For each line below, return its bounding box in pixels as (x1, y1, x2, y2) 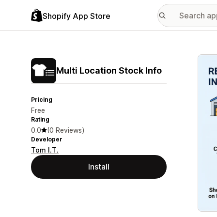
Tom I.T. (31, 146, 59, 154)
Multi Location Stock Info (56, 65, 162, 76)
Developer (31, 136, 62, 143)
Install (88, 162, 109, 171)
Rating (31, 116, 49, 123)
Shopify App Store (43, 11, 110, 21)
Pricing (31, 96, 52, 103)
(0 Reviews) (47, 126, 85, 134)
